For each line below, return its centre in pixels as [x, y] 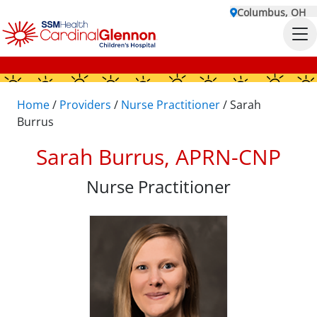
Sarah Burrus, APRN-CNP [158, 157]
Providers [85, 105]
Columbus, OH [271, 12]
